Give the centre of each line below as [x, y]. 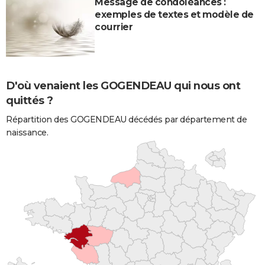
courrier [114, 27]
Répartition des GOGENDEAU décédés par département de [126, 120]
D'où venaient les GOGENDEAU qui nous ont [123, 85]
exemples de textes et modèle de [174, 14]
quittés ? [30, 100]
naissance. [27, 133]
